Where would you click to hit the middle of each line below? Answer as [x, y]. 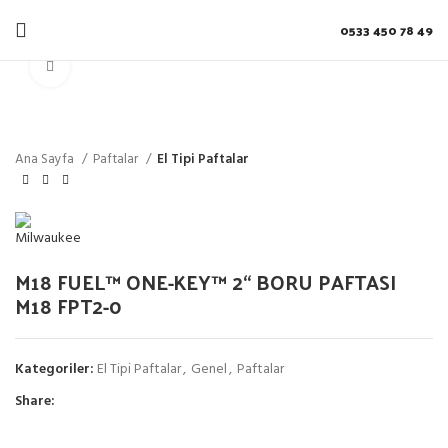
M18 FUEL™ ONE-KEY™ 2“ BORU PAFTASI [205, 282]
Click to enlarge [117, 66]
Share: [35, 401]
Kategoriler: [54, 369]
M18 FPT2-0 [68, 306]
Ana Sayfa [46, 159]
